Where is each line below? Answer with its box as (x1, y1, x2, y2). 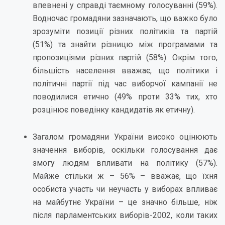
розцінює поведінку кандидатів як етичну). (33, 105, 195, 115)
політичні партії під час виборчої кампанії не (33, 79, 217, 88)
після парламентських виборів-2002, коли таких (33, 210, 217, 220)
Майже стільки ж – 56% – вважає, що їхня (33, 171, 217, 181)
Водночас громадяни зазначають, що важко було (33, 14, 217, 23)
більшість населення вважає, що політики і (33, 66, 217, 75)
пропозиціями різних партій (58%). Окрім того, (33, 53, 217, 62)
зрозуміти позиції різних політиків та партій (33, 27, 217, 36)
